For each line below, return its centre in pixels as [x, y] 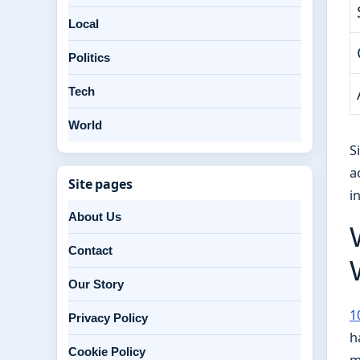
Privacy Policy [108, 318]
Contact [90, 250]
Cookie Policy [107, 352]
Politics [89, 57]
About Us [95, 217]
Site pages [100, 184]
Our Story [96, 284]
